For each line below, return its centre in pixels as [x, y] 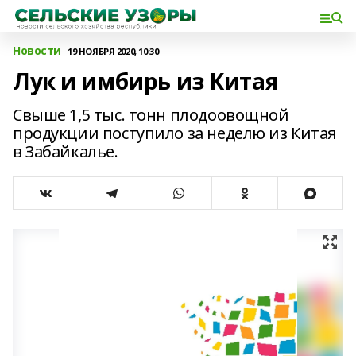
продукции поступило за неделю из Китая [175, 133]
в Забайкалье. [66, 151]
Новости [37, 50]
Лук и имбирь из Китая [145, 81]
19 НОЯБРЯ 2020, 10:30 [113, 51]
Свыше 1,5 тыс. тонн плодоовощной [151, 115]
